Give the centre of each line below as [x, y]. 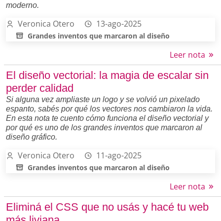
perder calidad [40, 88]
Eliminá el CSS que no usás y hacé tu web [107, 207]
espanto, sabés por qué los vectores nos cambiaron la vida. [109, 109]
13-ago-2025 [119, 23]
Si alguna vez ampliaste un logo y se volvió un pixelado [103, 99]
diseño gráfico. [32, 137]
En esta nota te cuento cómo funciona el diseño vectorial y [107, 118]
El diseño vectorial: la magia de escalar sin [107, 75]
